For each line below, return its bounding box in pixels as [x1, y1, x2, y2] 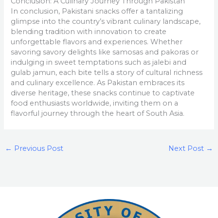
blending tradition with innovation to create [11, 27, 167, 36]
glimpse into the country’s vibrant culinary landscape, [11, 17, 201, 26]
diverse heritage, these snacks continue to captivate [11, 89, 195, 98]
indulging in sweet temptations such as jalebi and [11, 58, 187, 67]
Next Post [168, 144, 206, 153]
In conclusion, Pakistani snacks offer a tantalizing [11, 7, 183, 16]
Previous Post [12, 144, 63, 153]
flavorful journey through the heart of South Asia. [11, 109, 185, 118]
